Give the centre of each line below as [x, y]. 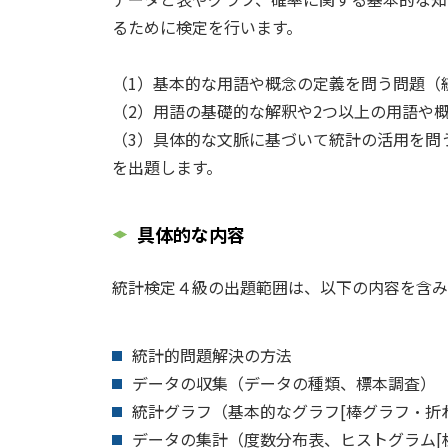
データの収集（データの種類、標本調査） [284, 383]
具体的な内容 [191, 234]
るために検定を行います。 [207, 27]
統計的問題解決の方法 [212, 355]
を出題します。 [167, 167]
